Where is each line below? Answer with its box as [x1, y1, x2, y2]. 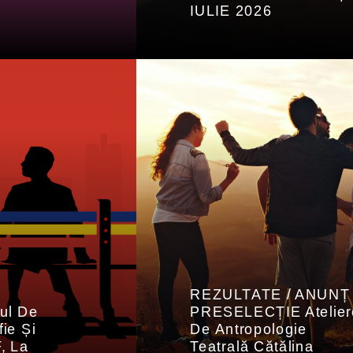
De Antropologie [190, 321, 307, 338]
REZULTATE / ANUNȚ [190, 286, 351, 303]
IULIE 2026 [190, 2, 273, 20]
